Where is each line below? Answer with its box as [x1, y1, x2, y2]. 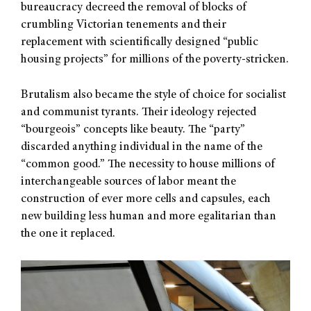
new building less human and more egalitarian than [21, 210, 276, 223]
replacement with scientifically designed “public [21, 37, 258, 49]
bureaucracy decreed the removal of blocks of [21, 2, 246, 15]
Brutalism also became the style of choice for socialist [21, 89, 286, 101]
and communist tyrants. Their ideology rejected [21, 106, 256, 119]
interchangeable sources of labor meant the [21, 176, 236, 188]
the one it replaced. [21, 228, 115, 240]
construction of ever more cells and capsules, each [21, 193, 271, 205]
